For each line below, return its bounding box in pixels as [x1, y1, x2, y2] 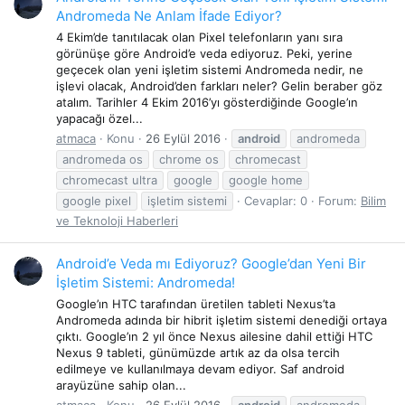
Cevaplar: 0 [244, 193, 307, 208]
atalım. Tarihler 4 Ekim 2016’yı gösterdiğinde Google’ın [56, 94, 358, 109]
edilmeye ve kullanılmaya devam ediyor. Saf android [56, 361, 344, 376]
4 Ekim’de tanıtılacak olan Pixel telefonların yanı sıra [56, 29, 343, 44]
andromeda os [62, 151, 143, 166]
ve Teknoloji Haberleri [56, 212, 178, 228]
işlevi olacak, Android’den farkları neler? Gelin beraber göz [56, 78, 382, 93]
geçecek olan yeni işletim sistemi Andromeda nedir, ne [56, 61, 363, 77]
